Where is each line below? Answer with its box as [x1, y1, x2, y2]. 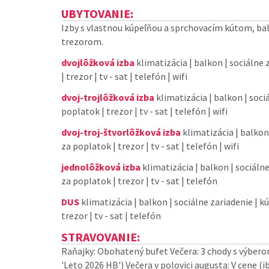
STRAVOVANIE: [61, 229, 140, 244]
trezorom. [61, 35, 103, 47]
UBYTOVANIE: [61, 6, 133, 21]
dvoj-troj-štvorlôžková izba [61, 126, 181, 138]
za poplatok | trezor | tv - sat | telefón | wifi [61, 140, 239, 152]
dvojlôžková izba [61, 56, 134, 68]
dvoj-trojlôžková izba [61, 91, 154, 103]
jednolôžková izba [61, 161, 141, 173]
